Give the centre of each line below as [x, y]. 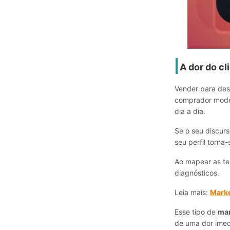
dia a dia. [190, 111]
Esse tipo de [196, 212]
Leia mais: [192, 192]
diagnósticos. [197, 173]
